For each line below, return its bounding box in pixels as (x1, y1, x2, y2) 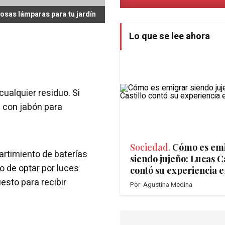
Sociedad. (130, 141, 170, 153)
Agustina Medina (143, 179, 192, 189)
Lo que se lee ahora (129, 29, 210, 43)
